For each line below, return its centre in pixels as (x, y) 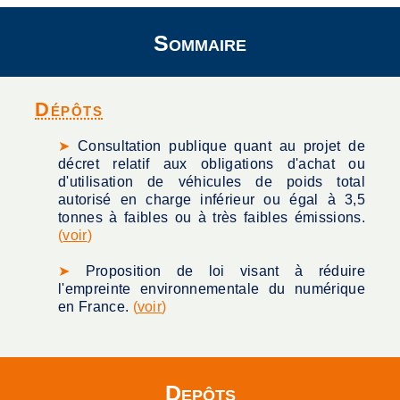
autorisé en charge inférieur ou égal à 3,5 (212, 200)
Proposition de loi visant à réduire (225, 271)
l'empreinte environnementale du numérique (212, 289)
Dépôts (69, 109)
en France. (96, 307)
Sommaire (200, 43)
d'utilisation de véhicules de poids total (212, 182)
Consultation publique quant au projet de (221, 146)
